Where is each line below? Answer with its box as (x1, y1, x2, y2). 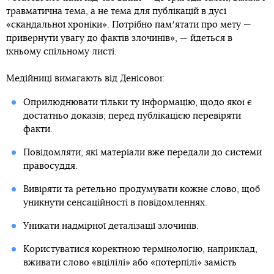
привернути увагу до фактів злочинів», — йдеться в (6, 34, 232, 43)
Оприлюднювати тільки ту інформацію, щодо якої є (23, 98, 252, 107)
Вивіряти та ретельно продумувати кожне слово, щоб (23, 185, 260, 194)
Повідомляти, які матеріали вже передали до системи (23, 148, 262, 157)
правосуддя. (23, 161, 78, 171)
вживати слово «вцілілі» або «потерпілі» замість (23, 258, 237, 267)
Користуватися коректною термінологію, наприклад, (23, 245, 257, 254)
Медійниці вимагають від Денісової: (6, 74, 165, 83)
